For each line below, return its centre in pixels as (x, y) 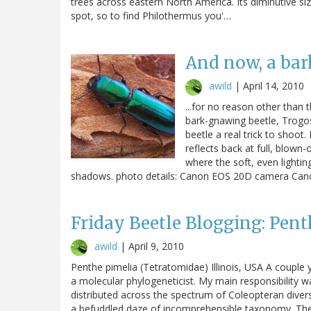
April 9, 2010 (156, 246)
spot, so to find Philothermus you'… (151, 15)
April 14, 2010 (274, 85)
